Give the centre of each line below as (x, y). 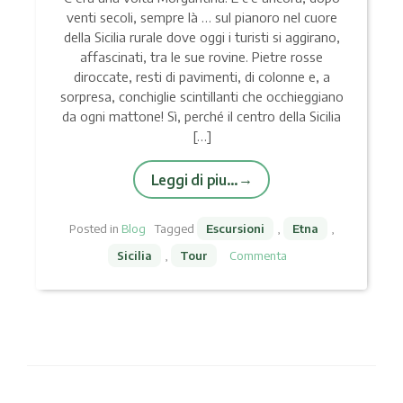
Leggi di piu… (194, 179)
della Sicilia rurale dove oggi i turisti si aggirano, (201, 36)
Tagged (175, 228)
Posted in (95, 228)
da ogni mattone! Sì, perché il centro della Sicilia (201, 116)
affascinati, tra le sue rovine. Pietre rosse (201, 56)
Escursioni (235, 228)
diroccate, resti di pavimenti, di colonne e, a (201, 76)
